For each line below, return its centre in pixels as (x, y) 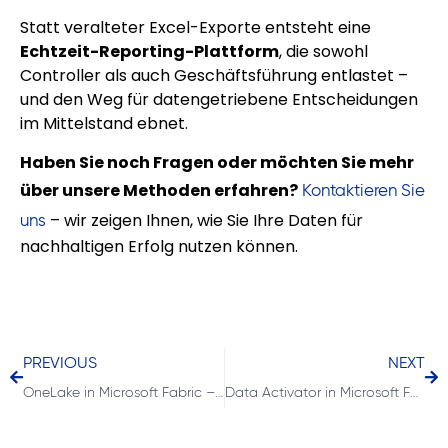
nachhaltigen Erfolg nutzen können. (159, 246)
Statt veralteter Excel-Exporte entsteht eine (195, 28)
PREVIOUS (60, 363)
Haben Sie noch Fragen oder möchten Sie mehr (217, 162)
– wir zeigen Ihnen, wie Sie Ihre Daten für (204, 220)
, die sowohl (323, 52)
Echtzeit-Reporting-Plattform (149, 52)
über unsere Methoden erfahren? (159, 190)
